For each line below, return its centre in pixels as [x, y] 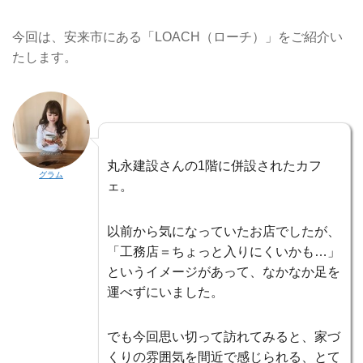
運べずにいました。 [165, 292]
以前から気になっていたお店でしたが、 [224, 231]
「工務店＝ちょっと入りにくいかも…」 [224, 251]
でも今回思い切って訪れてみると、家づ [224, 337]
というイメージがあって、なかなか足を [224, 271]
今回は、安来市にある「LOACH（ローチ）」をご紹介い [177, 36]
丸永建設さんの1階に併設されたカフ [214, 166]
